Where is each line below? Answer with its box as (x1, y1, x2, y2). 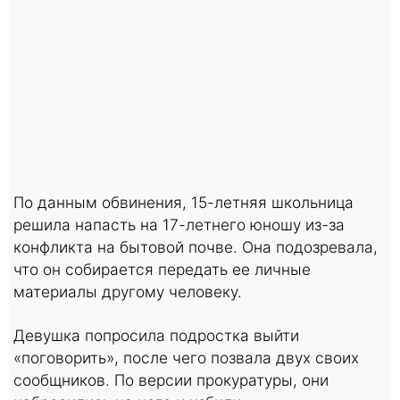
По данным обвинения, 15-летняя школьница (13, 192, 354, 212)
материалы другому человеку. (13, 281, 242, 301)
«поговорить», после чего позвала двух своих (13, 347, 359, 367)
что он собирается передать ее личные (13, 259, 311, 279)
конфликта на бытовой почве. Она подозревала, (13, 237, 378, 256)
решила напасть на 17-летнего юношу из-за (13, 214, 345, 234)
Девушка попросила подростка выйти (13, 325, 299, 345)
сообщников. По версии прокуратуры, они (13, 370, 329, 389)
